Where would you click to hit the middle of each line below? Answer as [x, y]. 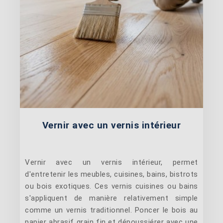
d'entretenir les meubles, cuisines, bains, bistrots [111, 174]
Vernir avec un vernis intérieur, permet [111, 163]
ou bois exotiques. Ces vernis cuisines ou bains [111, 186]
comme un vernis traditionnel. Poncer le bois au [111, 210]
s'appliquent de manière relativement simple [111, 198]
